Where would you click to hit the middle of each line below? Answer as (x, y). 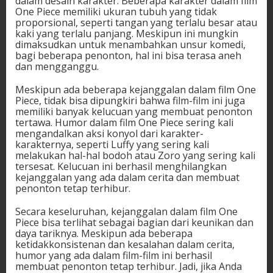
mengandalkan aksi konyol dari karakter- (109, 134)
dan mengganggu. (57, 67)
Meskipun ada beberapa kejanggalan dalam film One (136, 90)
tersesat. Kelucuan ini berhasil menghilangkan (121, 167)
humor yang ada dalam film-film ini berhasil (114, 256)
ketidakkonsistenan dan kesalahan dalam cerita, (125, 245)
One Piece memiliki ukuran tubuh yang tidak (116, 12)
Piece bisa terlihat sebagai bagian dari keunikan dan (134, 223)
